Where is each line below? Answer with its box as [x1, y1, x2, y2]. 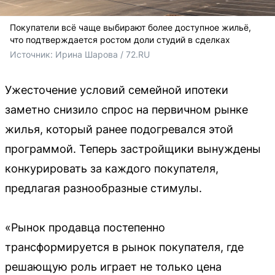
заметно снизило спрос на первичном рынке [5, 103, 248, 116]
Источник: [10, 48, 55, 60]
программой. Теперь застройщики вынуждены [5, 142, 261, 155]
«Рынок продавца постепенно [5, 220, 165, 234]
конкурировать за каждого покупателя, [5, 161, 219, 175]
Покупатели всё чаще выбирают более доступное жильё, [10, 21, 251, 33]
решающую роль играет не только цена [5, 260, 222, 273]
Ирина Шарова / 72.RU [55, 48, 150, 60]
